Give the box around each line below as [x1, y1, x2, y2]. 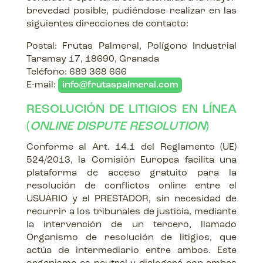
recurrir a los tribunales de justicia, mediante [26, 207, 237, 217]
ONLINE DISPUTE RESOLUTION [29, 120, 205, 133]
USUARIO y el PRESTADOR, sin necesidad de [26, 194, 237, 204]
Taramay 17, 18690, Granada [26, 55, 159, 64]
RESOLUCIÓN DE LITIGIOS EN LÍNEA [26, 103, 237, 116]
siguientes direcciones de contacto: [26, 19, 188, 29]
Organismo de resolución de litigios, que [26, 233, 237, 242]
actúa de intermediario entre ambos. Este [26, 246, 237, 255]
